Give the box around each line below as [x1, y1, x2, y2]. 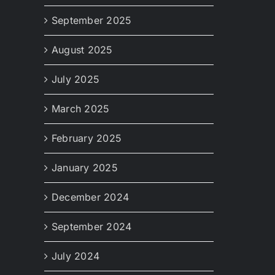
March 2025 [52, 103, 110, 115]
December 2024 [52, 191, 130, 204]
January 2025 [52, 161, 118, 174]
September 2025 [52, 14, 132, 27]
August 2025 [52, 44, 113, 56]
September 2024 [52, 220, 132, 233]
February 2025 [52, 132, 122, 145]
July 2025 [52, 73, 100, 86]
